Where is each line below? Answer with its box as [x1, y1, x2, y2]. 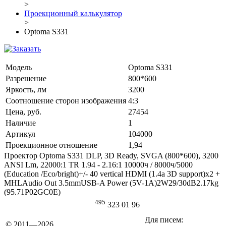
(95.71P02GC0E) [4, 188, 61, 196]
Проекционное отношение [6, 141, 97, 149]
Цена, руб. [6, 107, 41, 116]
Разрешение [6, 74, 46, 83]
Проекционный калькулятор [24, 9, 122, 18]
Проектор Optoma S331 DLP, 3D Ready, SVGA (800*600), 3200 [4, 151, 218, 160]
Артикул [6, 130, 35, 138]
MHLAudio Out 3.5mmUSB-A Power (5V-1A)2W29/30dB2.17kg [4, 179, 218, 187]
